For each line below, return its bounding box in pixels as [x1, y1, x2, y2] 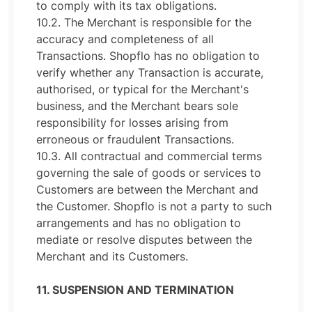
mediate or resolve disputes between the [36, 233, 252, 247]
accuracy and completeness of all [36, 32, 214, 46]
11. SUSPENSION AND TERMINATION [36, 283, 234, 297]
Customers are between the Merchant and [36, 182, 258, 196]
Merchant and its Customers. [36, 249, 188, 263]
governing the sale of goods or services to [36, 166, 261, 180]
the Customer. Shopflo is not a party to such [36, 199, 272, 213]
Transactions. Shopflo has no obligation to [36, 49, 260, 63]
